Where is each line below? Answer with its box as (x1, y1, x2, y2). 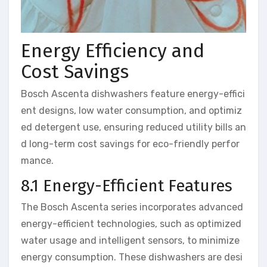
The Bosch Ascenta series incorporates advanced (21, 201, 243, 213)
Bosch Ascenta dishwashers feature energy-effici (21, 88, 245, 100)
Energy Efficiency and (21, 39, 204, 62)
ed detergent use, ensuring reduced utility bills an (21, 122, 246, 133)
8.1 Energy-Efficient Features (21, 176, 232, 196)
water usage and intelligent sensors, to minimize (21, 234, 240, 246)
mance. (21, 155, 54, 167)
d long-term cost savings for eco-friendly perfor (21, 138, 240, 150)
